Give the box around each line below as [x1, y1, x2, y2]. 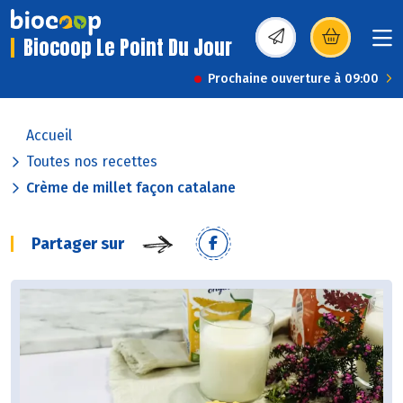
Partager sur [31, 234, 124, 255]
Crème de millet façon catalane [26, 179, 236, 197]
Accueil [26, 127, 72, 145]
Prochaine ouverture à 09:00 [208, 71, 379, 87]
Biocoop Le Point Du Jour [23, 32, 232, 63]
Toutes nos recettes [26, 153, 157, 171]
